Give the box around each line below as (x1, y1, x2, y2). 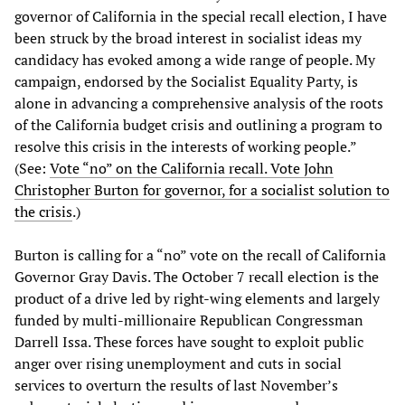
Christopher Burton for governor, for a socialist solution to (14, 179, 390, 200)
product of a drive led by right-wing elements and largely (14, 287, 380, 308)
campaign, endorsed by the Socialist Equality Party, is (14, 71, 358, 91)
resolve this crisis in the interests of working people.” (14, 136, 356, 156)
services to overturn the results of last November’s (14, 374, 338, 395)
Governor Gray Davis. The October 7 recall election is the (14, 266, 379, 287)
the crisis (14, 201, 72, 221)
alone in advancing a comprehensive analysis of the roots (14, 92, 383, 113)
